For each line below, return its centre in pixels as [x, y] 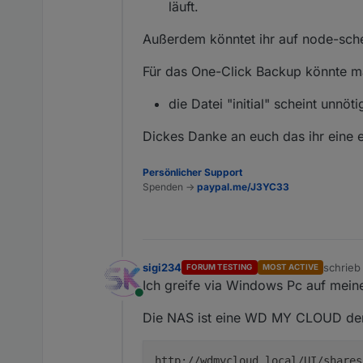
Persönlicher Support [192, 172]
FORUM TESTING [220, 267]
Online [157, 301]
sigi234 [162, 267]
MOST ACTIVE [290, 267]
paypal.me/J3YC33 [243, 186]
